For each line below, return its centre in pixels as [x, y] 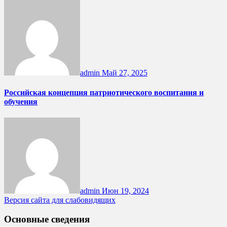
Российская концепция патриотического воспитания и [104, 93]
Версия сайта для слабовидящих [60, 200]
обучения [21, 102]
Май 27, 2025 [125, 73]
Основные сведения [47, 219]
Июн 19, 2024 [125, 191]
